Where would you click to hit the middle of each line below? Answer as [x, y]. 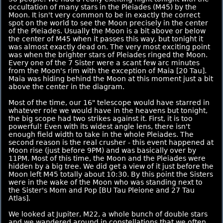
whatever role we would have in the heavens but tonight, [108, 111]
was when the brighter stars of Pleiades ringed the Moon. [108, 55]
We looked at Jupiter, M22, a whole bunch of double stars [108, 214]
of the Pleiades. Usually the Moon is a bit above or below [107, 31]
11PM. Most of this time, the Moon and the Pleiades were [107, 158]
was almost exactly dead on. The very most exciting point [109, 47]
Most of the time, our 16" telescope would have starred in [109, 103]
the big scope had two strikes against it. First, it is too [101, 118]
